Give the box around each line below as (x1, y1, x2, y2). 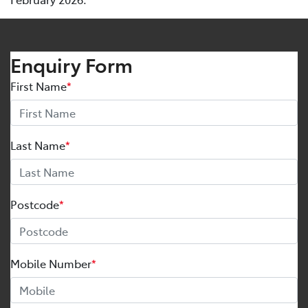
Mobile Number (10, 256, 91, 272)
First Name (10, 78, 67, 94)
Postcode (10, 197, 59, 212)
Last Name (10, 137, 65, 153)
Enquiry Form (10, 51, 133, 78)
